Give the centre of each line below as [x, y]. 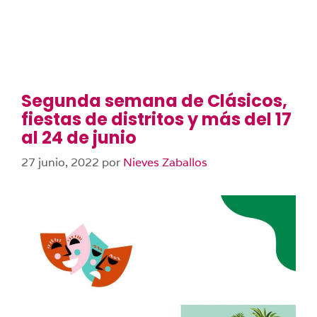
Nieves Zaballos [165, 162]
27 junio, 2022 [60, 162]
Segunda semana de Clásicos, [154, 101]
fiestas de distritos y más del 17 [156, 119]
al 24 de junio [79, 138]
